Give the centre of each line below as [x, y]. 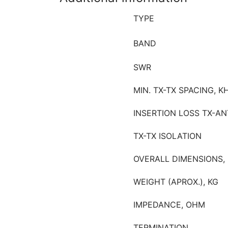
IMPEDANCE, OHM [169, 204]
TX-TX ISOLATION [167, 136]
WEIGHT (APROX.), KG [176, 181]
